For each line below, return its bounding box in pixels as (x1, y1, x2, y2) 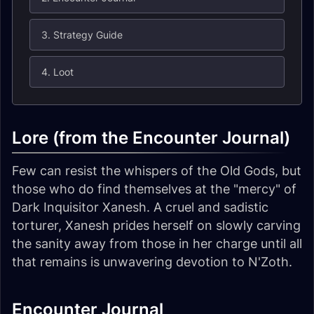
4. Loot (41, 66, 74, 78)
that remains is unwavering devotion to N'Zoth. (12, 254, 292, 269)
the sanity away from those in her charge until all (12, 236, 302, 251)
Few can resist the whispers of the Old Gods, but (12, 163, 301, 178)
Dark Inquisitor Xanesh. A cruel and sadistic (12, 200, 268, 214)
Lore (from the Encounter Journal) (12, 128, 290, 148)
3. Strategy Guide (41, 29, 123, 41)
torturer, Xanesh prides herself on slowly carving (12, 218, 301, 233)
